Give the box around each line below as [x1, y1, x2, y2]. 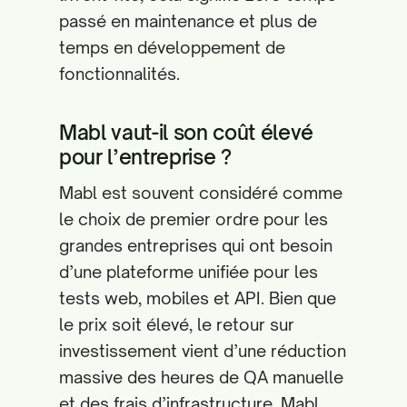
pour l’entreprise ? [59, 144, 232, 169]
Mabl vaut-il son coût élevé [59, 120, 314, 144]
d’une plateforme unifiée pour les [59, 262, 318, 282]
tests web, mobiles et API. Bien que [59, 288, 336, 308]
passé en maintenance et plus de [59, 11, 317, 31]
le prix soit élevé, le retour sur [59, 314, 294, 334]
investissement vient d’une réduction [59, 341, 346, 361]
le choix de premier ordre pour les [59, 209, 328, 229]
